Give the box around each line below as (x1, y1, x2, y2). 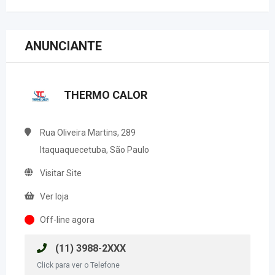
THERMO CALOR (64, 88, 147, 101)
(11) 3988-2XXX (53, 242, 126, 254)
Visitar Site (40, 168, 82, 178)
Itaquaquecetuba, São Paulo (40, 145, 149, 155)
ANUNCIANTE (25, 39, 102, 53)
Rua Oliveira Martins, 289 (40, 128, 136, 137)
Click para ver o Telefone (37, 261, 120, 269)
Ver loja (40, 192, 69, 201)
